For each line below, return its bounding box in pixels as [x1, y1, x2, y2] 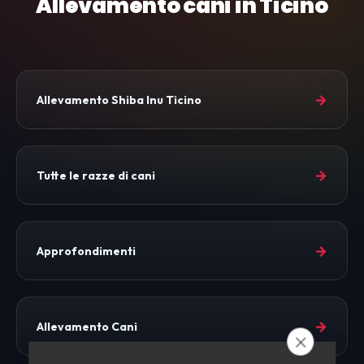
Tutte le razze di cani [37, 167, 155, 183]
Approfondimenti [37, 243, 136, 258]
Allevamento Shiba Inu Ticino [37, 92, 201, 107]
